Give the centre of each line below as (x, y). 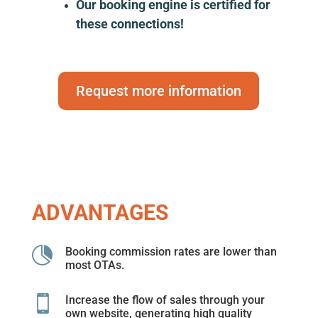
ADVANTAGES (100, 213)
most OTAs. (94, 265)
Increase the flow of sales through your (165, 300)
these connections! (130, 24)
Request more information (159, 91)
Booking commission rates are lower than (171, 252)
